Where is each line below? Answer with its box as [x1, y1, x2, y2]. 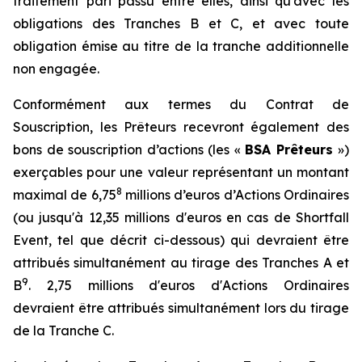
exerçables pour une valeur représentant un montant [13, 164, 349, 180]
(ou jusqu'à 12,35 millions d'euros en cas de [13, 209, 296, 225]
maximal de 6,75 [13, 187, 116, 203]
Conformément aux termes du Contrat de [13, 96, 349, 112]
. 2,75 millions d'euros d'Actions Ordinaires [28, 277, 349, 293]
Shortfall [296, 209, 349, 225]
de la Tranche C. [13, 322, 114, 339]
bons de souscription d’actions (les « [13, 141, 245, 158]
